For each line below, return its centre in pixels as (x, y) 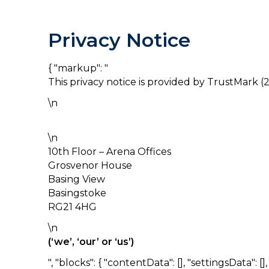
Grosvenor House (90, 165)
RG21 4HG (72, 207)
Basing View (77, 179)
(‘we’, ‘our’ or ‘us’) (91, 242)
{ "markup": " (78, 68)
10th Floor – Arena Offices (110, 152)
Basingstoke (77, 193)
